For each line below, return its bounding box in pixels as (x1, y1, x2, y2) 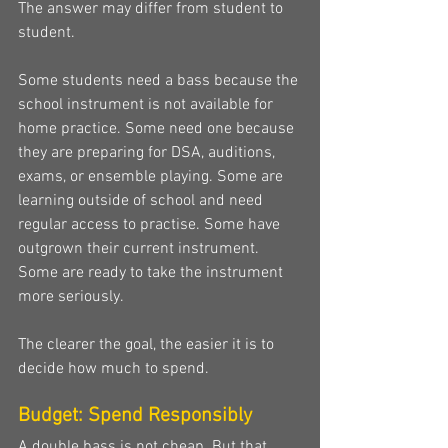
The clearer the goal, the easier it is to (18, 334, 278, 355)
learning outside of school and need (18, 190, 267, 211)
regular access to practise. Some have (18, 214, 284, 235)
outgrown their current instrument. (18, 238, 263, 259)
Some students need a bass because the (18, 70, 302, 91)
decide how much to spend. (18, 358, 209, 379)
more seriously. (18, 286, 124, 307)
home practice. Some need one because (18, 118, 298, 139)
